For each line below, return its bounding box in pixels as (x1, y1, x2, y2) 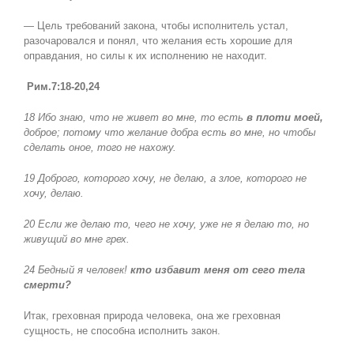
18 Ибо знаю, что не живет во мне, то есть (23, 111, 247, 124)
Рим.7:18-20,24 (23, 81, 100, 93)
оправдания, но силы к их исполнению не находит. (23, 50, 267, 62)
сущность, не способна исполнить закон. (23, 325, 220, 337)
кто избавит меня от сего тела (130, 264, 305, 277)
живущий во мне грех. (23, 233, 130, 246)
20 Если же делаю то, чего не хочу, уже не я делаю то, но (23, 218, 309, 231)
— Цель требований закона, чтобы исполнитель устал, (23, 20, 288, 32)
